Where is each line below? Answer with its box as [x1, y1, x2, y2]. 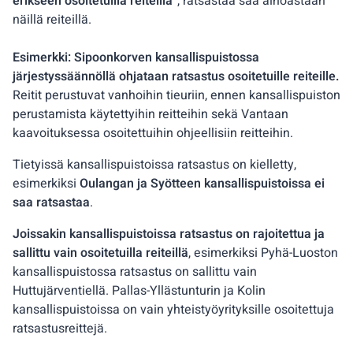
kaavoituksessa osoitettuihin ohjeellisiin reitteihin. [13, 123, 293, 143]
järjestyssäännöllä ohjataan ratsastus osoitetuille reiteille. [13, 66, 340, 86]
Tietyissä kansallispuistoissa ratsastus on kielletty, [13, 154, 296, 174]
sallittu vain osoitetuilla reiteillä [13, 243, 188, 262]
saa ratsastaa [13, 192, 90, 212]
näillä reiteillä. [13, 9, 91, 29]
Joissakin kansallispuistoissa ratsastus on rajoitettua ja [13, 224, 325, 243]
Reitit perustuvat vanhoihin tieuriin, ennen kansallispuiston [13, 85, 340, 105]
